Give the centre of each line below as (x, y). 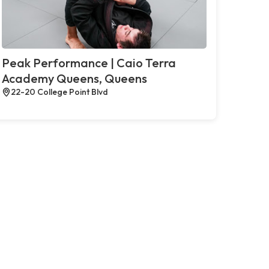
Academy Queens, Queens (74, 78)
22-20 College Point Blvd (59, 92)
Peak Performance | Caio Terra (89, 62)
